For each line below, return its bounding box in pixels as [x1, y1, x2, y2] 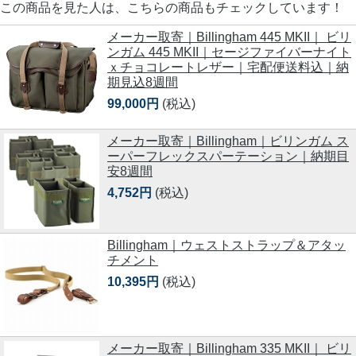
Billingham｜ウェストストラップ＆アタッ [107, 238, 346, 253]
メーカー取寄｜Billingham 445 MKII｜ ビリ [107, 30, 351, 44]
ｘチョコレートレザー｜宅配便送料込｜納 [107, 60, 349, 75]
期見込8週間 [107, 75, 178, 90]
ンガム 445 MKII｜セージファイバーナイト [107, 45, 351, 60]
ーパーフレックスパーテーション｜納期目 [107, 149, 349, 164]
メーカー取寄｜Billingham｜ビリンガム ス [107, 134, 349, 149]
